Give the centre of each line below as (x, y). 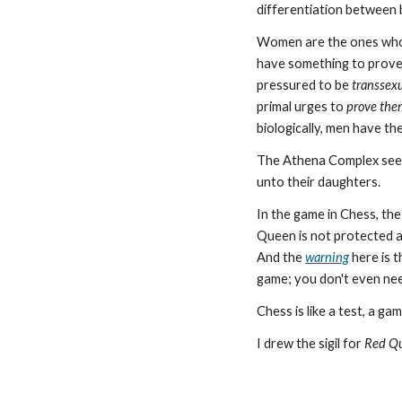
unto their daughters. (322, 182)
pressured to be (305, 85)
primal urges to (302, 106)
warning (328, 257)
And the (281, 257)
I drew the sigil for (311, 343)
